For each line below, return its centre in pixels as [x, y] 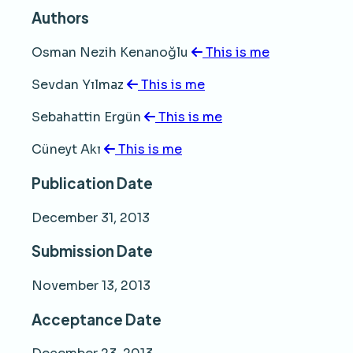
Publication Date [92, 183]
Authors [60, 18]
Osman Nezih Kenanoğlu [111, 53]
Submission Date [92, 251]
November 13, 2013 [91, 285]
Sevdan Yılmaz [79, 85]
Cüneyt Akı [68, 150]
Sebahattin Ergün [88, 117]
